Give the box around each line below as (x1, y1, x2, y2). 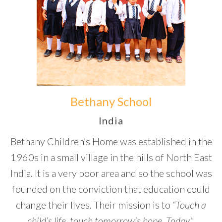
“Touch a (172, 199, 206, 211)
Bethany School (70, 94, 152, 109)
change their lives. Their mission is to (16, 199, 172, 211)
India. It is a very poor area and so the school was (10, 167, 212, 179)
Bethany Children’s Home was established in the (10, 135, 212, 147)
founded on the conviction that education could (12, 183, 210, 195)
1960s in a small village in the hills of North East (10, 151, 212, 163)
